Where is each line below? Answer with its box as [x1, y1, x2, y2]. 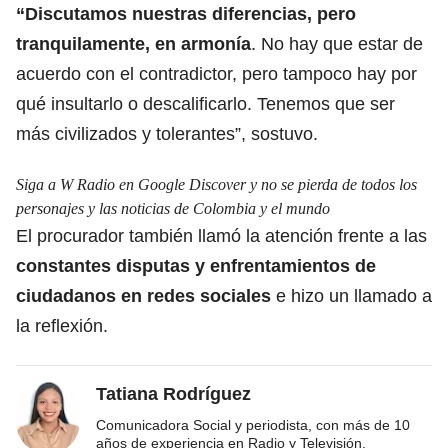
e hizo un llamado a [271, 285, 432, 306]
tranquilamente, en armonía [16, 33, 251, 54]
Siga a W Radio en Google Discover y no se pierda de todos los [16, 175, 417, 193]
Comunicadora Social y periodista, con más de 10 [96, 416, 410, 433]
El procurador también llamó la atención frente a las [16, 225, 427, 246]
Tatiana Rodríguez [96, 383, 251, 404]
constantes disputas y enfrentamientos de [16, 255, 376, 276]
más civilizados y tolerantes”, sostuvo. [16, 123, 318, 144]
